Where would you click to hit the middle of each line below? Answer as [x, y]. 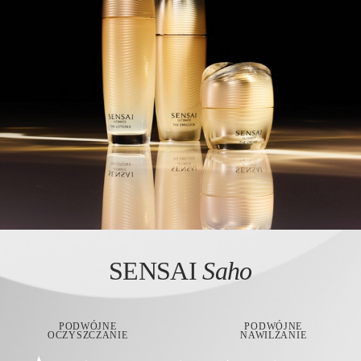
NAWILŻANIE [274, 336]
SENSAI [156, 271]
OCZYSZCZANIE [88, 336]
